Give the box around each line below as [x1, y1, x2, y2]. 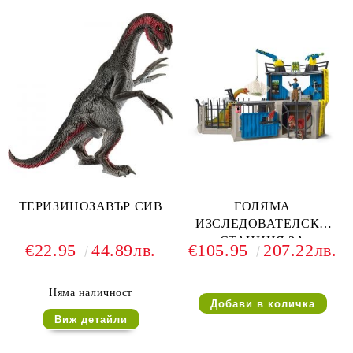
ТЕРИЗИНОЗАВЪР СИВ [18, 199, 163, 213]
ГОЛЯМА [234, 199, 291, 213]
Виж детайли [54, 313, 128, 325]
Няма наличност [49, 287, 132, 299]
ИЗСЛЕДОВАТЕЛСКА [195, 217, 329, 230]
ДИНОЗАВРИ [221, 251, 304, 265]
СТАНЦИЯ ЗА [219, 234, 306, 247]
